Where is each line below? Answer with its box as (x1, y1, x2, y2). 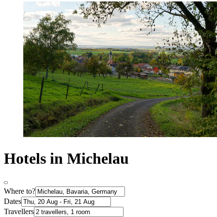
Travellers (4, 207, 34, 216)
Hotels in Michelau (4, 149, 129, 167)
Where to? (4, 187, 35, 196)
